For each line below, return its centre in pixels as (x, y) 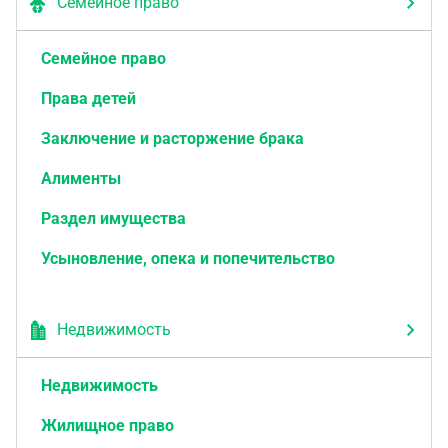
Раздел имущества (113, 218)
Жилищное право (107, 425)
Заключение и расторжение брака (172, 138)
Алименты (81, 178)
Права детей (88, 98)
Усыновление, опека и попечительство (188, 258)
